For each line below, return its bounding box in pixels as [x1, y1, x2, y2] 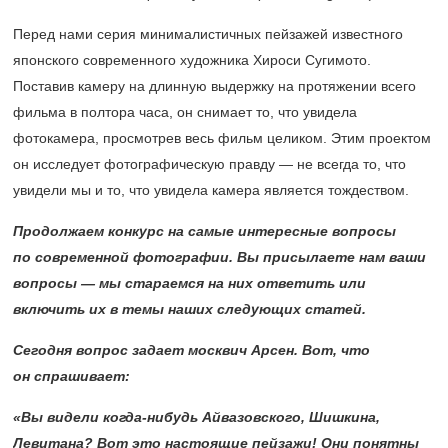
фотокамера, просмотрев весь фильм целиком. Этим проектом [13, 130, 431, 147]
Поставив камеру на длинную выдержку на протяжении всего [13, 78, 416, 95]
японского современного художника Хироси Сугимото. [13, 52, 371, 69]
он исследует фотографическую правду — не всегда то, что [13, 156, 406, 173]
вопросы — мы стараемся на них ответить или [13, 275, 366, 292]
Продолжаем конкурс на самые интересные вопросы [13, 223, 396, 240]
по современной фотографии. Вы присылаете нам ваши [13, 249, 426, 266]
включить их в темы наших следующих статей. [13, 301, 366, 318]
